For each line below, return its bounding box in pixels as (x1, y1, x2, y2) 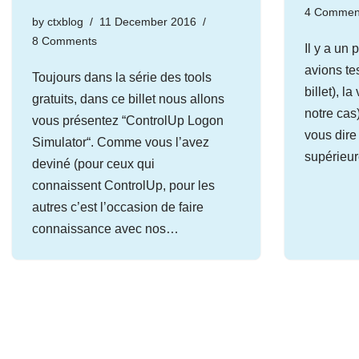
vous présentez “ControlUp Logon (32, 114, 224, 127)
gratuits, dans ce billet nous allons (32, 92, 224, 106)
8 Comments (32, 34, 97, 47)
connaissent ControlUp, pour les (32, 179, 215, 192)
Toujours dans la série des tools (32, 71, 212, 84)
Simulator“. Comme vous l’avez (32, 135, 209, 149)
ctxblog (47, 15, 83, 28)
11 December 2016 (99, 15, 196, 28)
